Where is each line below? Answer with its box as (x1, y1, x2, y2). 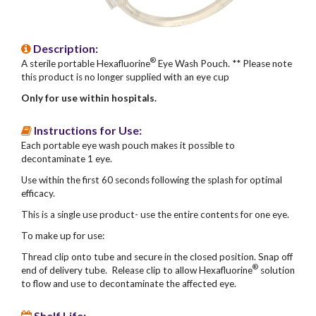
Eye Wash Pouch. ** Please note (156, 57, 292, 69)
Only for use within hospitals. (21, 92, 159, 104)
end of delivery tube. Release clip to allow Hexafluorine (21, 264, 253, 276)
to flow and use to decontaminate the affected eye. (21, 277, 238, 289)
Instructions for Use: (34, 123, 142, 137)
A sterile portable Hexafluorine (21, 57, 150, 69)
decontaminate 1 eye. (21, 152, 112, 164)
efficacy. (21, 187, 55, 199)
